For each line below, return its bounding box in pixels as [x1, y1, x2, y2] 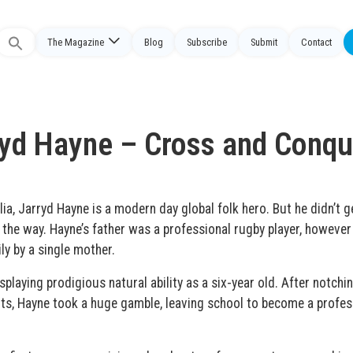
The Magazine [47, 36, 104, 48]
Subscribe [187, 36, 227, 48]
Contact [301, 36, 332, 48]
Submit [251, 36, 277, 48]
